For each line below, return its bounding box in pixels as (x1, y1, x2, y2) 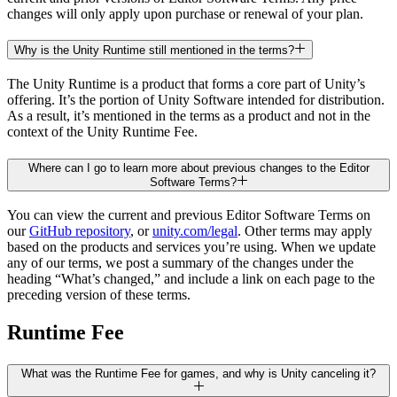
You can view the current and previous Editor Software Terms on (7, 207, 370, 223)
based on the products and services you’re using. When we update (7, 239, 376, 255)
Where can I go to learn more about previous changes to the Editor (27, 160, 370, 175)
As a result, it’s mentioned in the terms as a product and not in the (7, 107, 370, 123)
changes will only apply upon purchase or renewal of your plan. (7, 6, 363, 22)
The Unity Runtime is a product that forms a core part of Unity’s (7, 75, 365, 91)
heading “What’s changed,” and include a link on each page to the (7, 271, 375, 287)
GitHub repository (29, 223, 130, 239)
